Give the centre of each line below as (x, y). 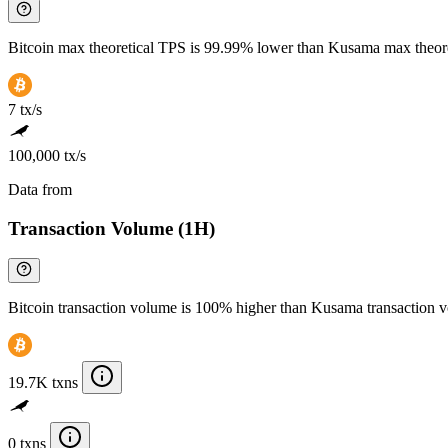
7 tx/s (25, 109)
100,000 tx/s (47, 155)
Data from (42, 189)
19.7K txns (43, 383)
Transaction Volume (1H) (111, 228)
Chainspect (111, 189)
